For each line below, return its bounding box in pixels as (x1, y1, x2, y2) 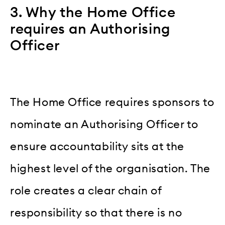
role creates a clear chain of (10, 185, 162, 197)
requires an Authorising (10, 22, 170, 37)
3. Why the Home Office (10, 6, 176, 20)
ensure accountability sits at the (10, 141, 184, 153)
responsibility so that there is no (10, 207, 182, 219)
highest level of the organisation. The (10, 163, 210, 175)
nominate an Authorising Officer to (10, 119, 198, 131)
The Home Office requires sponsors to (10, 97, 214, 108)
